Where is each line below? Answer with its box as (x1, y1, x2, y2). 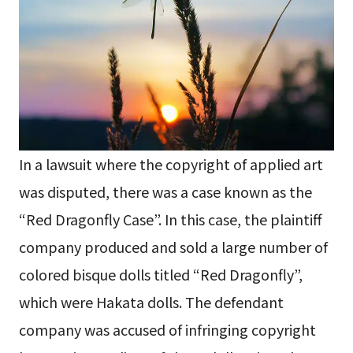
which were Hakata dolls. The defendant (18, 292, 284, 313)
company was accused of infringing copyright (18, 319, 316, 340)
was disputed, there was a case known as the (18, 181, 312, 203)
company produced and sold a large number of (18, 236, 328, 258)
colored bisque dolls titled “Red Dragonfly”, (18, 264, 303, 285)
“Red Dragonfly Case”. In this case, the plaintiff (18, 209, 322, 230)
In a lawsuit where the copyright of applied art (18, 154, 323, 175)
